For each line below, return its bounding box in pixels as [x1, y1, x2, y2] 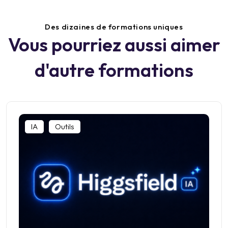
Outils [55, 121, 74, 131]
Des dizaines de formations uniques [45, 21, 183, 32]
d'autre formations [35, 58, 193, 81]
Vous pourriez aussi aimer [8, 33, 220, 56]
